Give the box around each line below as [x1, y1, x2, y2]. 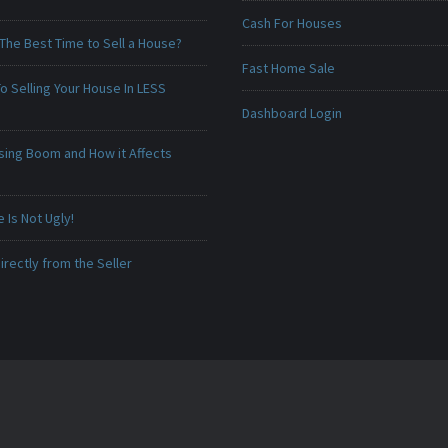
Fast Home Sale [241, 59, 335, 77]
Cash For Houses [241, 14, 342, 32]
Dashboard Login [241, 104, 342, 122]
